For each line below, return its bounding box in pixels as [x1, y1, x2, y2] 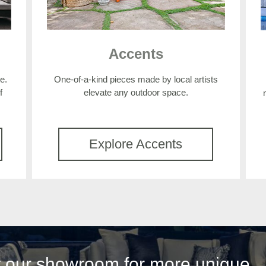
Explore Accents [89, 137, 183, 152]
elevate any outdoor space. [83, 87, 188, 98]
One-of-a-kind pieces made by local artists [53, 74, 218, 85]
